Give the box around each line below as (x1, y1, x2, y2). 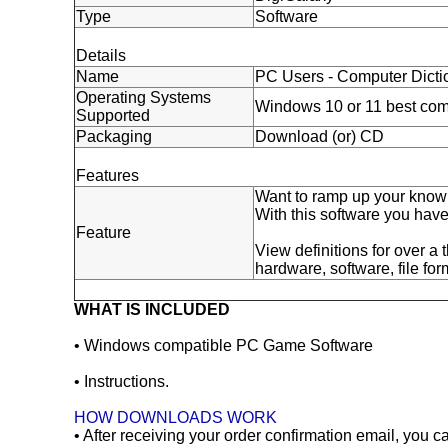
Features (76, 167, 140, 184)
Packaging (76, 128, 153, 145)
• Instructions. (74, 373, 170, 390)
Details (76, 47, 127, 64)
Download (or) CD (255, 128, 385, 145)
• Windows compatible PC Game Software (74, 337, 374, 354)
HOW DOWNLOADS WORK (74, 409, 278, 426)
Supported (76, 107, 151, 124)
